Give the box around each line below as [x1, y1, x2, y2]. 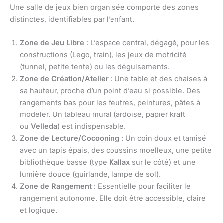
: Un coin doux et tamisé [119, 134, 206, 143]
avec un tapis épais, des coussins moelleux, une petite [20, 146, 212, 155]
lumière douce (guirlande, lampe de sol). [20, 170, 161, 179]
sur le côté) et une [130, 158, 196, 167]
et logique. [20, 206, 57, 215]
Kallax [109, 158, 130, 167]
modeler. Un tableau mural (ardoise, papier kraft [20, 110, 185, 119]
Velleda [31, 122, 57, 131]
